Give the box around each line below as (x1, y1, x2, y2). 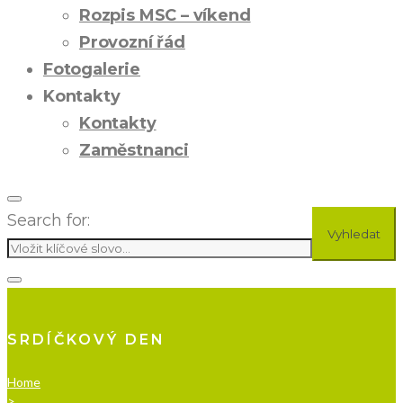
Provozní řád (79, 32, 185, 52)
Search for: (7, 210, 91, 230)
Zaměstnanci (79, 140, 190, 160)
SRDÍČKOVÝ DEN (7, 330, 166, 348)
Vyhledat (327, 227, 381, 241)
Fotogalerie (43, 59, 141, 79)
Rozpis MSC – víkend (79, 5, 251, 25)
